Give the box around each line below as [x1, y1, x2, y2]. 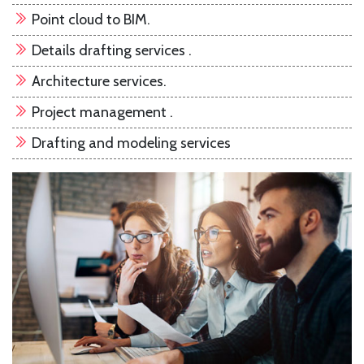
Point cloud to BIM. [28, 11, 150, 29]
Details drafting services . [28, 41, 192, 60]
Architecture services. [28, 72, 167, 91]
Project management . [28, 103, 173, 122]
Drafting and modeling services [28, 134, 231, 153]
